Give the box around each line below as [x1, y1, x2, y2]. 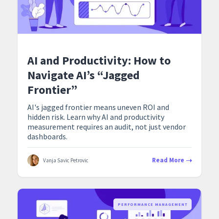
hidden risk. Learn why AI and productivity [27, 112, 164, 122]
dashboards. [27, 131, 67, 142]
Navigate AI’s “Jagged [27, 67, 140, 83]
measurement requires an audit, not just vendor [27, 122, 186, 132]
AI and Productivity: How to [27, 53, 171, 68]
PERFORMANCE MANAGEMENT [118, 202, 188, 207]
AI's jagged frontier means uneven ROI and [27, 102, 169, 112]
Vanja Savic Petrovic [43, 157, 88, 164]
